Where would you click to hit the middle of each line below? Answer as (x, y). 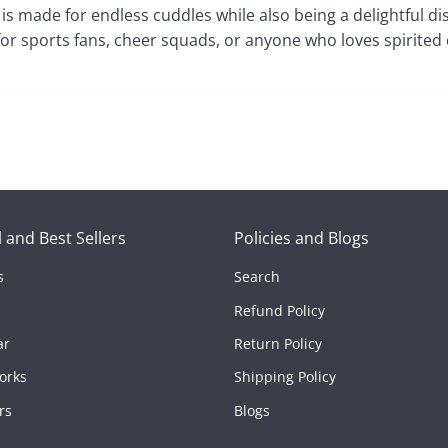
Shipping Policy (285, 377)
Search (257, 277)
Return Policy (278, 343)
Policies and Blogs (301, 237)
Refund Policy (279, 310)
